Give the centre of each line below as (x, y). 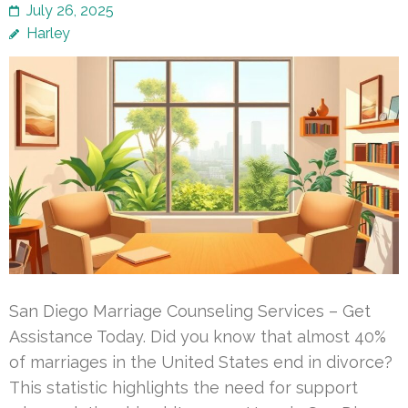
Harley (48, 33)
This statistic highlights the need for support (184, 388)
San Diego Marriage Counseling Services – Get (190, 311)
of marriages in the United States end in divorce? (201, 362)
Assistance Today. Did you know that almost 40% (198, 337)
